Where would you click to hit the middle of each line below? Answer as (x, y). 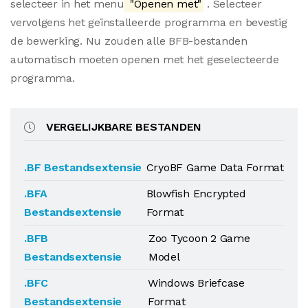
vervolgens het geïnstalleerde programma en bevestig (149, 22)
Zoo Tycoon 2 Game (199, 238)
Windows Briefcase (196, 283)
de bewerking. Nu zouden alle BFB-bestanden (129, 41)
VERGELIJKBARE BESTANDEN (124, 127)
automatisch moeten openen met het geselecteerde (145, 59)
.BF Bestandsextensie (83, 167)
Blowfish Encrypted (196, 194)
